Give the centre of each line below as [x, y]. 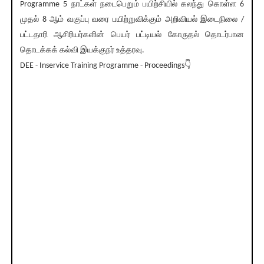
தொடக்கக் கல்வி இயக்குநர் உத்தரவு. [82, 51]
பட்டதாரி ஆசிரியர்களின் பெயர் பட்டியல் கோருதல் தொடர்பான [132, 35]
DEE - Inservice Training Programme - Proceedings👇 [105, 66]
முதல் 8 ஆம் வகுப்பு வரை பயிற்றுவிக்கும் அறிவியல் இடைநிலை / [132, 20]
